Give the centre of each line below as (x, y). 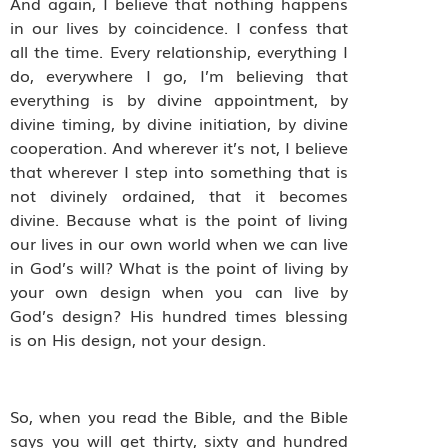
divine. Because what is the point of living (179, 219)
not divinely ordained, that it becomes (179, 195)
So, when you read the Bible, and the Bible (179, 416)
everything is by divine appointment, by (179, 99)
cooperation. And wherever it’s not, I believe (179, 147)
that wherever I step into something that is (179, 171)
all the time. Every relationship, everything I (179, 51)
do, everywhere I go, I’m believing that (179, 75)
